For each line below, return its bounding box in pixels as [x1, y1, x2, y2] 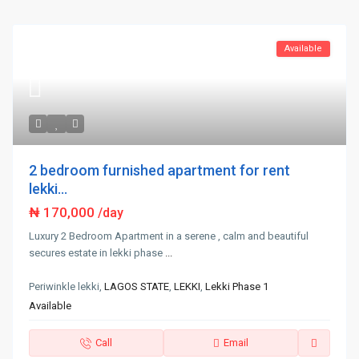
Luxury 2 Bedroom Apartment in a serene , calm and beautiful [29, 230, 309, 243]
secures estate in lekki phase [29, 247, 166, 260]
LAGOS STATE [104, 280, 170, 293]
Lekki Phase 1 [205, 280, 269, 293]
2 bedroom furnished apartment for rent [29, 162, 291, 179]
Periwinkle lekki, [29, 280, 105, 293]
